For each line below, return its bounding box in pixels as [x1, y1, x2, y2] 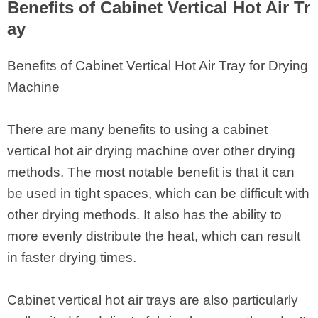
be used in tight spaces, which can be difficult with [7, 186, 309, 202]
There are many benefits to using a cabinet [7, 122, 268, 138]
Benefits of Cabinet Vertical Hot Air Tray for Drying [7, 58, 308, 74]
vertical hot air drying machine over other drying [7, 143, 295, 159]
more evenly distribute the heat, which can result [7, 229, 300, 244]
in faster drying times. [7, 250, 140, 265]
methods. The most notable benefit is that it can [7, 165, 295, 180]
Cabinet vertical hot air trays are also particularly [7, 292, 298, 308]
